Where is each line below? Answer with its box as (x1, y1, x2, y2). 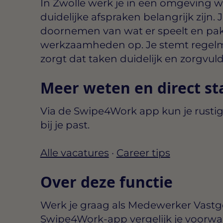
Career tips (116, 146, 170, 159)
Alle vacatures (40, 146, 109, 159)
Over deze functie (40, 171, 173, 192)
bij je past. (40, 118, 90, 131)
